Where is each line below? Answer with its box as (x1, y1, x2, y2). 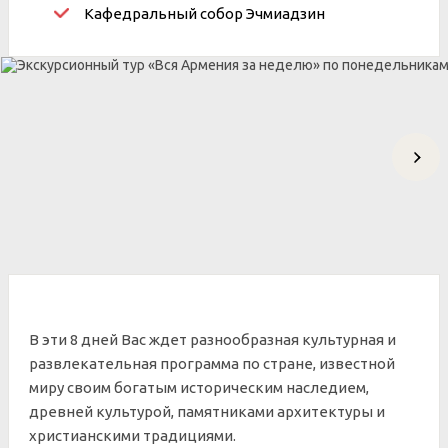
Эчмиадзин (246, 5, 325, 22)
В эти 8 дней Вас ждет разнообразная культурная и (29, 331, 396, 348)
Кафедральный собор (84, 5, 246, 22)
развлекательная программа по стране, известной (29, 355, 395, 372)
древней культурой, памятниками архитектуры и (29, 403, 385, 420)
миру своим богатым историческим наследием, (29, 379, 369, 396)
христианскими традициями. (29, 427, 236, 444)
